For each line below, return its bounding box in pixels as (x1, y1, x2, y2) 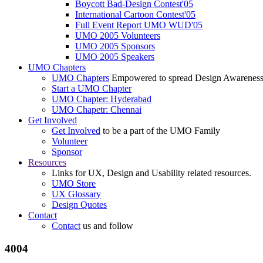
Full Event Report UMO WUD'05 (75, 20, 203, 31)
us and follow (80, 221, 133, 231)
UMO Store (52, 178, 96, 189)
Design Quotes (52, 200, 107, 210)
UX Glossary (52, 189, 101, 200)
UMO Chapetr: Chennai (52, 104, 141, 115)
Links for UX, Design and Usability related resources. (52, 168, 251, 178)
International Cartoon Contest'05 (75, 9, 195, 20)
